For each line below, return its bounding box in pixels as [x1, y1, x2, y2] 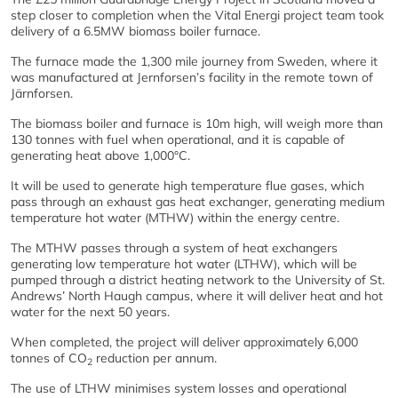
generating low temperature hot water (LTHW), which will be [11, 256, 357, 272]
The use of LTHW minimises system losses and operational [11, 380, 346, 396]
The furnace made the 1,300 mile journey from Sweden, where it [11, 53, 378, 69]
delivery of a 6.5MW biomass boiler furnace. [11, 23, 260, 39]
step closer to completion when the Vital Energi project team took [11, 7, 384, 23]
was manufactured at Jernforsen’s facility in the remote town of [11, 69, 373, 85]
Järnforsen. [11, 85, 73, 101]
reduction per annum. [92, 350, 217, 366]
